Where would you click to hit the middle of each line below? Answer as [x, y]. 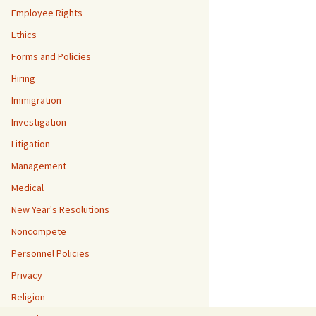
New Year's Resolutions [60, 209]
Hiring [23, 78]
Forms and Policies [51, 56]
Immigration [36, 100]
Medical [28, 188]
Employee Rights [47, 13]
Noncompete [39, 231]
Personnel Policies [50, 253]
